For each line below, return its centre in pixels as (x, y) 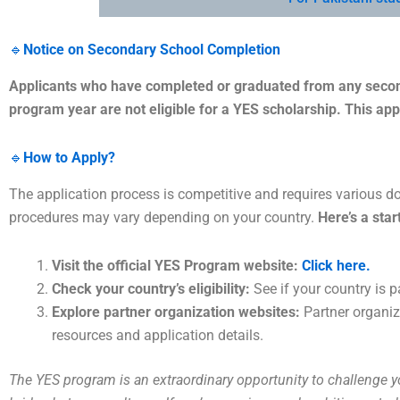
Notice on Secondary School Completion (152, 50)
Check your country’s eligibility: (151, 288)
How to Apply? (69, 158)
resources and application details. (158, 335)
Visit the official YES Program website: (175, 265)
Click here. (336, 265)
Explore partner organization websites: (176, 312)
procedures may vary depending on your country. (163, 217)
